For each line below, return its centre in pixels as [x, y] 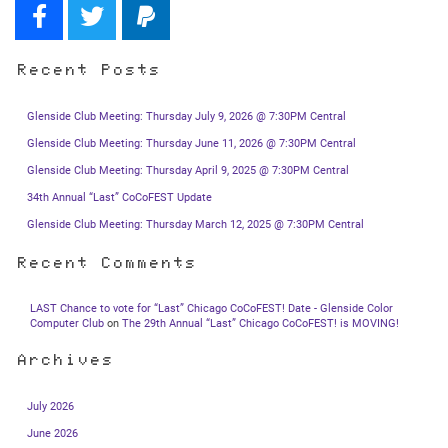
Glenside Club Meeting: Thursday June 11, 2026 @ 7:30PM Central [191, 143]
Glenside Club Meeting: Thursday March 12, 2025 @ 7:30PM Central [195, 224]
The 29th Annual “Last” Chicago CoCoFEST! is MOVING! [260, 323]
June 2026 [52, 434]
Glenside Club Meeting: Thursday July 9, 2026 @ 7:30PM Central [186, 116]
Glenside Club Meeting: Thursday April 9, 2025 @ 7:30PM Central [188, 170]
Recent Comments [105, 264]
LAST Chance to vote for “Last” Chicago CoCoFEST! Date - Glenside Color [211, 308]
